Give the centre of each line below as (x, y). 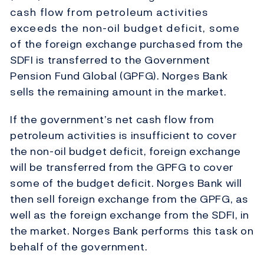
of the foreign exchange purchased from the (127, 44)
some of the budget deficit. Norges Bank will (126, 183)
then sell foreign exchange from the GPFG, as (129, 199)
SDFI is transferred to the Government (110, 60)
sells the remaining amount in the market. (118, 92)
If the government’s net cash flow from (112, 120)
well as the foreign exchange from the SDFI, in (130, 215)
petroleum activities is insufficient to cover (123, 136)
